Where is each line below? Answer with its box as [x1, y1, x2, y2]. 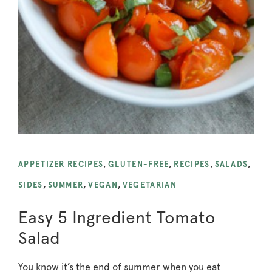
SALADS [214, 159, 248, 169]
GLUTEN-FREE [108, 159, 169, 169]
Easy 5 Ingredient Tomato [18, 206, 216, 228]
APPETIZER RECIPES [18, 159, 104, 169]
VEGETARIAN [122, 180, 177, 189]
